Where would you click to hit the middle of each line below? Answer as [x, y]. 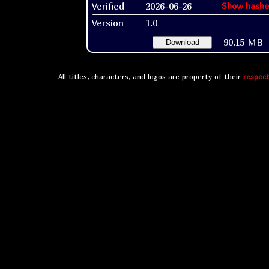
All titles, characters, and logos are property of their [150, 76]
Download [182, 42]
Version [108, 23]
